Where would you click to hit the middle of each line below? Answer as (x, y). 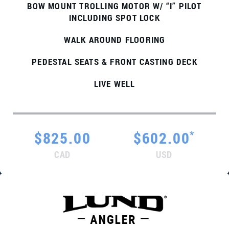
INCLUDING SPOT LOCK (114, 18)
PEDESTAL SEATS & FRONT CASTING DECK (114, 62)
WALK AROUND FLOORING (114, 40)
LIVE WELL (114, 84)
